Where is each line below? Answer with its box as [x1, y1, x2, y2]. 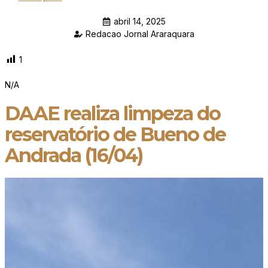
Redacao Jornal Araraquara [85, 29, 194, 39]
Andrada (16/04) [5, 144, 142, 167]
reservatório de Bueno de [5, 123, 226, 147]
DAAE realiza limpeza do [5, 102, 220, 126]
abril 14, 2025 [114, 16, 166, 26]
